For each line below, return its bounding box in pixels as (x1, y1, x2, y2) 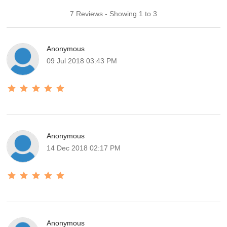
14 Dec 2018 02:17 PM (47, 144, 121, 152)
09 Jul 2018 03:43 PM (47, 57, 118, 65)
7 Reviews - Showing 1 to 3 (69, 10, 157, 18)
